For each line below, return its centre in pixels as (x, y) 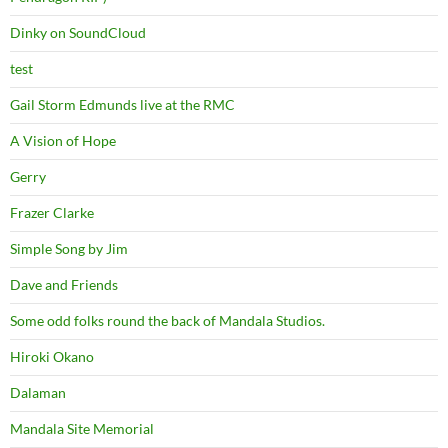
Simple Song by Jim (69, 248)
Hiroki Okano (52, 356)
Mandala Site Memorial (82, 428)
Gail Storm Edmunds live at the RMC (122, 104)
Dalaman (38, 392)
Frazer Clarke (52, 212)
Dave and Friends (64, 284)
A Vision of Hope (63, 140)
